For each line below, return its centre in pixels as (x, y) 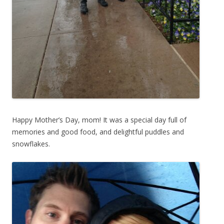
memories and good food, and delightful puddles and (98, 132)
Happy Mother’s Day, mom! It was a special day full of (99, 120)
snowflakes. (31, 144)
